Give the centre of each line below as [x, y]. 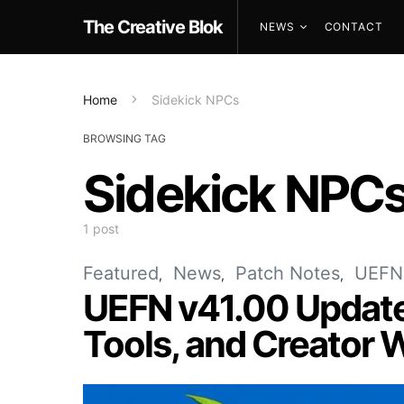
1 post [101, 229]
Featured [121, 273]
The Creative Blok [153, 27]
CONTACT [353, 27]
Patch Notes [288, 273]
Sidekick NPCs [195, 100]
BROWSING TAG [124, 138]
